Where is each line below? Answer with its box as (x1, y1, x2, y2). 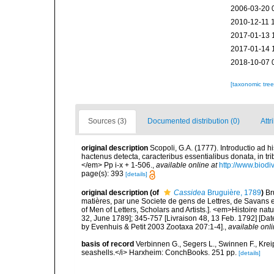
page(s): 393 (81, 169, 125, 179)
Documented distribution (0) (147, 117, 240, 126)
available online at (156, 161, 217, 170)
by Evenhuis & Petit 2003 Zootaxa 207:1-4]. (81, 222, 224, 231)
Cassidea (174, 188, 206, 197)
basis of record (81, 239, 134, 248)
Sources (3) (88, 117, 127, 126)
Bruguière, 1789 (206, 188, 261, 197)
